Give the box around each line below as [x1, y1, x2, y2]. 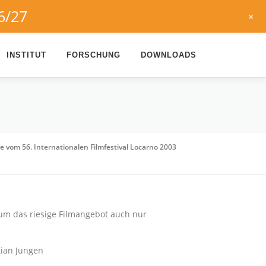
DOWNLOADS [141, 50, 197, 59]
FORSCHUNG [66, 50, 121, 59]
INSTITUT [7, 50, 46, 59]
